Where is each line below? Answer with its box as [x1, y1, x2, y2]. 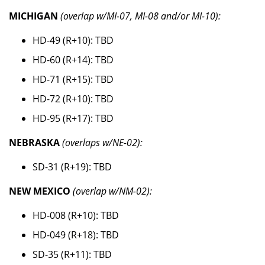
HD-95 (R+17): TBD [33, 112, 114, 125]
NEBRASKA [9, 136, 60, 150]
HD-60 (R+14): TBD [33, 53, 114, 67]
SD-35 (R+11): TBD [33, 248, 112, 261]
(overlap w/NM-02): [73, 185, 152, 198]
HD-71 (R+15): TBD [33, 73, 114, 86]
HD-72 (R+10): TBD [33, 92, 114, 106]
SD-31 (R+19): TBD [33, 160, 112, 174]
